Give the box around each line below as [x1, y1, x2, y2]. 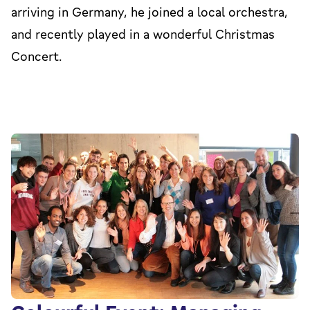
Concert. [11, 48, 62, 65]
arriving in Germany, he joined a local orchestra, [11, 3, 288, 21]
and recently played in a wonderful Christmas [11, 26, 275, 43]
